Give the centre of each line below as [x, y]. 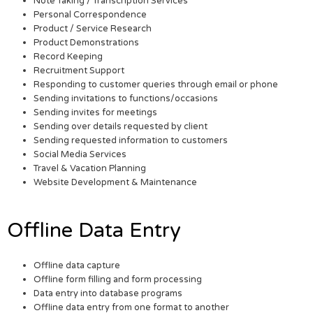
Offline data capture [77, 266]
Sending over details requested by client [121, 127]
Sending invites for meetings [96, 113]
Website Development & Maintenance [116, 183]
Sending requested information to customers [131, 141]
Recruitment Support [79, 71]
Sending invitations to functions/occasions [126, 99]
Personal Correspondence [90, 15]
